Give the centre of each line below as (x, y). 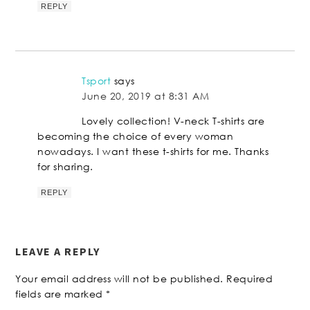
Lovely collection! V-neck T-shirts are (173, 121)
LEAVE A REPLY (58, 252)
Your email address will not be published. (119, 279)
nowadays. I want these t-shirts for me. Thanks (153, 152)
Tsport (97, 81)
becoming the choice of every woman (136, 136)
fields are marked (61, 294)
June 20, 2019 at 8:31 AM (146, 96)
